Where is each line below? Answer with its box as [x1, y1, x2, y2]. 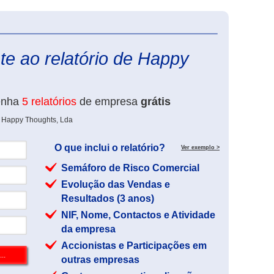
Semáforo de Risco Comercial [61, 163, 199, 173]
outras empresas [61, 254, 139, 265]
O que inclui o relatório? [54, 143, 165, 153]
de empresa [76, 95, 141, 108]
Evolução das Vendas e [61, 179, 170, 190]
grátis [141, 95, 171, 108]
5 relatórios [22, 95, 76, 108]
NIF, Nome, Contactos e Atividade [61, 210, 215, 220]
